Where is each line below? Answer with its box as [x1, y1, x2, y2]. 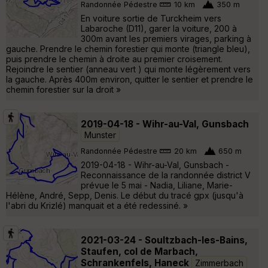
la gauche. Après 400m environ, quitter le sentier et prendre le [6, 74, 253, 84]
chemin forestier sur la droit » [6, 84, 121, 95]
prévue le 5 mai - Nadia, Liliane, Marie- [81, 179, 233, 190]
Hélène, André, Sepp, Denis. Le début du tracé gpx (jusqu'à [6, 190, 243, 200]
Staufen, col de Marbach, [81, 245, 198, 257]
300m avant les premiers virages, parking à [81, 33, 251, 44]
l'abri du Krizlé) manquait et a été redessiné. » [6, 200, 188, 211]
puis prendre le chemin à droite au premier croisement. [6, 53, 223, 64]
